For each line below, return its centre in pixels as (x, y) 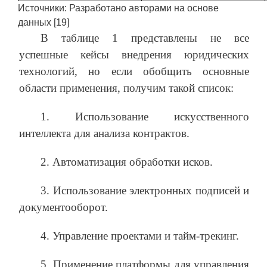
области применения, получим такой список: (126, 88)
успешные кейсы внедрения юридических (134, 54)
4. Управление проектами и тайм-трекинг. (140, 235)
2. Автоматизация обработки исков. (127, 162)
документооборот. (63, 207)
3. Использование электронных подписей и (145, 190)
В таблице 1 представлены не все (145, 38)
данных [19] (44, 22)
